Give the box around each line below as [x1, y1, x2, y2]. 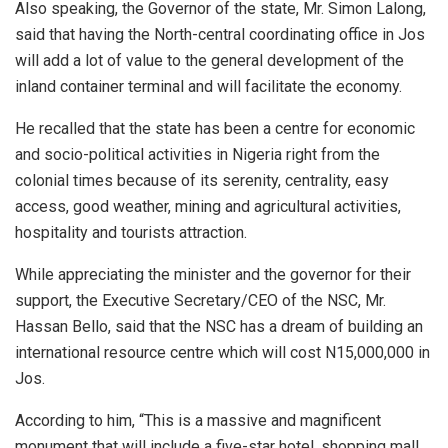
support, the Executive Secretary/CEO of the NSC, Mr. [15, 291, 386, 311]
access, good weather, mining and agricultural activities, [15, 197, 401, 217]
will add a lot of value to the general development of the [15, 51, 404, 71]
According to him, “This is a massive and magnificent [15, 411, 381, 431]
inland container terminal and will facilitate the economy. [15, 77, 402, 97]
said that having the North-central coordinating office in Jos [15, 25, 425, 45]
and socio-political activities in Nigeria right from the [15, 145, 380, 165]
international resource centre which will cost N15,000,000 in [15, 343, 430, 363]
